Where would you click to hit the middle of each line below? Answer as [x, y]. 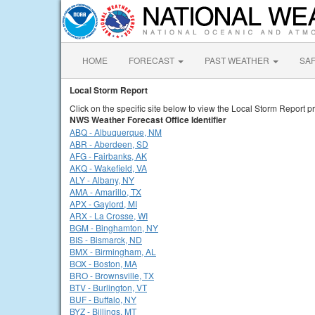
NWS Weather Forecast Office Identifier [148, 120]
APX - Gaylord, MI [103, 204]
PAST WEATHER [238, 60]
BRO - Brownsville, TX [112, 275]
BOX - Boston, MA [103, 263]
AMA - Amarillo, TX [105, 192]
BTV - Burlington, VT [108, 287]
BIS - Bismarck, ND [106, 239]
